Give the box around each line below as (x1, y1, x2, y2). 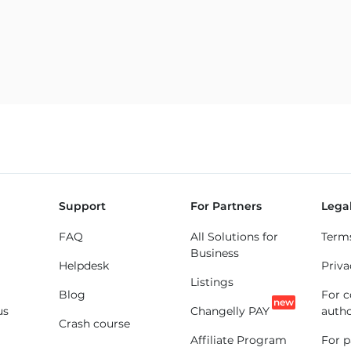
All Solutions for (190, 230, 278, 244)
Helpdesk (59, 259, 110, 273)
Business (190, 246, 239, 260)
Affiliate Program (190, 333, 287, 347)
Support (59, 199, 107, 213)
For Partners (190, 199, 262, 213)
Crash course (59, 317, 131, 331)
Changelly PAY (190, 304, 270, 318)
